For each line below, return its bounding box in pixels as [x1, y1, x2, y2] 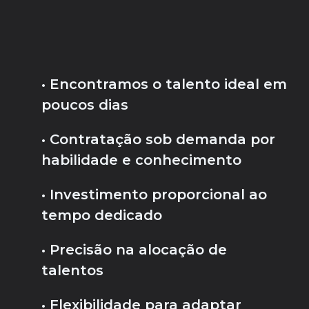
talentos [41, 262, 103, 279]
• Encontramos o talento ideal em [41, 76, 287, 93]
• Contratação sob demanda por [41, 131, 275, 148]
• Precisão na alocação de [41, 241, 227, 259]
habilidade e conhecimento [41, 152, 241, 169]
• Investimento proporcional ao [41, 186, 267, 203]
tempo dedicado [41, 207, 162, 224]
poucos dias [41, 97, 128, 114]
